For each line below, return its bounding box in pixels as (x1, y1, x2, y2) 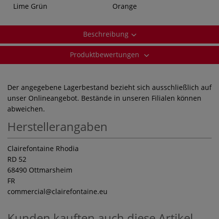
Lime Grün (13, 1, 47, 11)
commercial (7, 187, 45, 197)
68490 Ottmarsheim (7, 165, 72, 175)
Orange (112, 1, 137, 11)
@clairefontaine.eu (45, 187, 108, 197)
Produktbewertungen (70, 50, 141, 60)
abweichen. (7, 104, 45, 114)
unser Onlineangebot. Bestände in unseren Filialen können (7, 93, 201, 103)
